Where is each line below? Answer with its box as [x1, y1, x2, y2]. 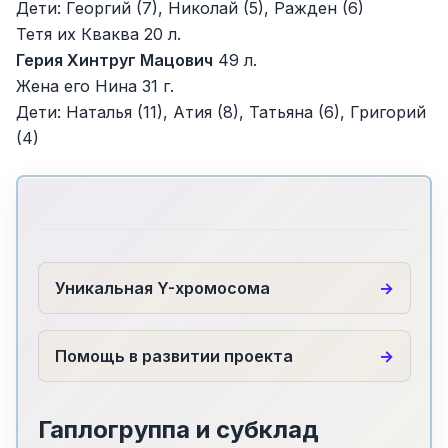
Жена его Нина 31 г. [16, 76, 174, 96]
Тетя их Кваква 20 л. [16, 24, 181, 44]
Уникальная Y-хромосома [54, 277, 270, 298]
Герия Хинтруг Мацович [16, 50, 213, 70]
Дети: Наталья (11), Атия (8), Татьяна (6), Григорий [16, 102, 426, 122]
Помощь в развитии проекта [54, 345, 293, 366]
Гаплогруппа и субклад [37, 414, 319, 444]
